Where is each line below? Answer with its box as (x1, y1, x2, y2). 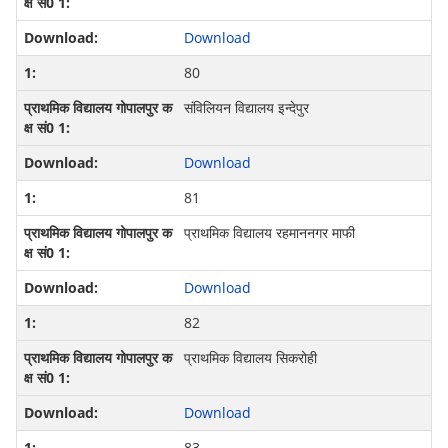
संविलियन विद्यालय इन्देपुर (183, 98, 309, 118)
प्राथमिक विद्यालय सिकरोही (183, 348, 317, 368)
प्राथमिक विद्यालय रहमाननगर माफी (183, 223, 355, 243)
